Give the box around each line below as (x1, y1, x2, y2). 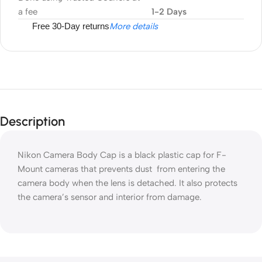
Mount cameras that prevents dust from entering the (18, 164, 225, 174)
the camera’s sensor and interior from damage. (18, 192, 202, 202)
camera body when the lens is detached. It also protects (18, 178, 237, 188)
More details (109, 21, 158, 32)
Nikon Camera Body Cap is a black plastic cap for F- (18, 150, 226, 160)
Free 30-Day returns (32, 21, 109, 31)
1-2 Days (151, 6, 187, 17)
